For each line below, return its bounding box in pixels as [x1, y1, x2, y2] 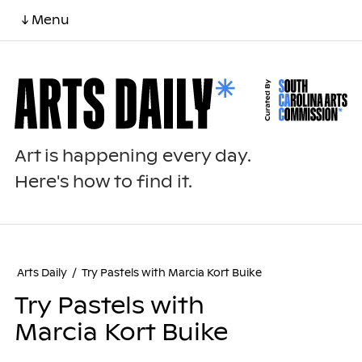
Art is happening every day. [14, 145, 251, 167]
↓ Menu [21, 12, 69, 27]
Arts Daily [16, 266, 67, 280]
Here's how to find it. [14, 171, 192, 193]
